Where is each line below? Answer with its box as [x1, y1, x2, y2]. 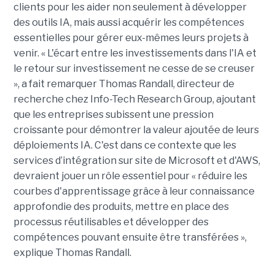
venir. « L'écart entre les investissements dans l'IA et [13, 47, 257, 59]
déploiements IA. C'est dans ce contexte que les [13, 139, 236, 151]
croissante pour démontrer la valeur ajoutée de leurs [13, 123, 259, 136]
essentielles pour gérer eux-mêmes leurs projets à [13, 31, 249, 44]
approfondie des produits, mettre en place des [13, 200, 229, 212]
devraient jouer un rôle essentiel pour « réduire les [13, 169, 247, 182]
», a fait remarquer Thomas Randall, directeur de [13, 77, 234, 90]
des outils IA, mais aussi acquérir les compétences [13, 16, 244, 28]
